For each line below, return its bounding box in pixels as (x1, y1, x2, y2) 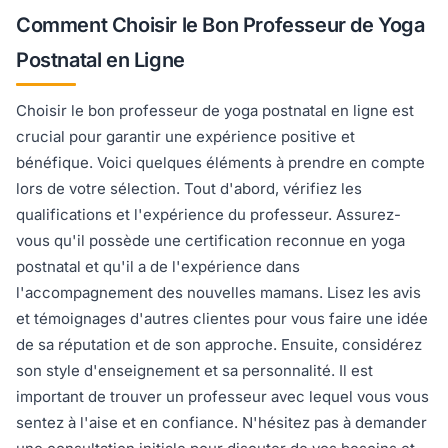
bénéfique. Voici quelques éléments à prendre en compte (16, 153, 425, 173)
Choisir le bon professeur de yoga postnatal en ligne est (16, 101, 414, 121)
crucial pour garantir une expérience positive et (16, 127, 355, 147)
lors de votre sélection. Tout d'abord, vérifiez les (16, 179, 362, 199)
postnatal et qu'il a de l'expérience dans (16, 257, 300, 277)
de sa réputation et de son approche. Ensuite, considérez (16, 335, 422, 355)
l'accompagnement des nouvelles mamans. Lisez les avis (16, 283, 421, 303)
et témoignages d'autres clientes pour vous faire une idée (16, 309, 428, 329)
